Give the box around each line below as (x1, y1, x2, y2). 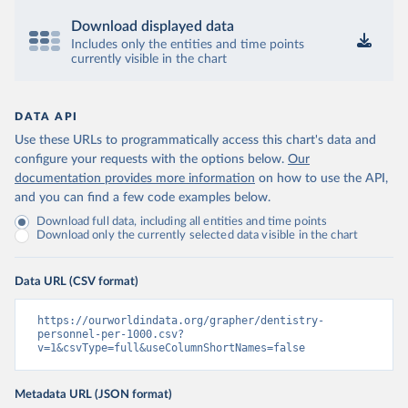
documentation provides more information (15, 172, 255, 185)
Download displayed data (71, 19, 234, 34)
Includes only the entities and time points (71, 38, 304, 51)
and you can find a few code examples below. (15, 191, 270, 204)
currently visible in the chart (71, 53, 227, 66)
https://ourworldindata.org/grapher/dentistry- (37, 314, 324, 327)
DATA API (15, 111, 78, 122)
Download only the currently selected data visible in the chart (36, 229, 359, 241)
